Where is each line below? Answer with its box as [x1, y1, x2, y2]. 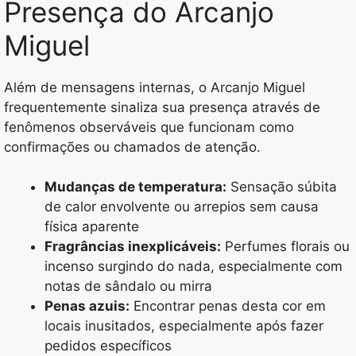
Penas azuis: [44, 298, 130, 315]
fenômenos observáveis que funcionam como [4, 118, 294, 135]
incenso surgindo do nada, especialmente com [44, 258, 342, 275]
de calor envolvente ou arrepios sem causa [44, 199, 319, 215]
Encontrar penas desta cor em [130, 298, 326, 315]
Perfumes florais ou [221, 238, 350, 255]
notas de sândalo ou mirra [44, 278, 212, 295]
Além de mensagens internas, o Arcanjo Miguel [4, 79, 305, 95]
